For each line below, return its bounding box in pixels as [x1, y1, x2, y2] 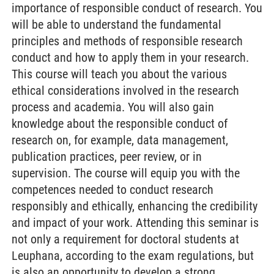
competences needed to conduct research [12, 182, 213, 197]
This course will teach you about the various [12, 67, 227, 81]
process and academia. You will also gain [12, 100, 214, 114]
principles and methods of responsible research [12, 34, 243, 48]
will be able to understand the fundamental [12, 17, 221, 32]
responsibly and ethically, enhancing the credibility [12, 199, 257, 213]
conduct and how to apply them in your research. [12, 50, 249, 65]
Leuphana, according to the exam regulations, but [12, 248, 254, 263]
